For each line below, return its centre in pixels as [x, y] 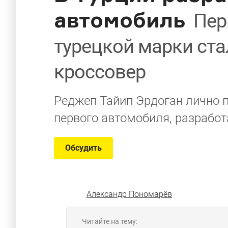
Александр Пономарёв [129, 194]
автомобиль [120, 20]
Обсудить [83, 148]
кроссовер [100, 72]
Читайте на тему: [110, 221]
